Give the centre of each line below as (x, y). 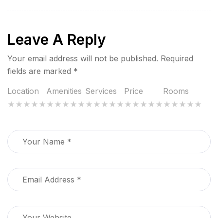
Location (23, 91)
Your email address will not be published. (83, 58)
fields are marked (40, 71)
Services (101, 91)
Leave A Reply (57, 39)
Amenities (64, 91)
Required (177, 58)
